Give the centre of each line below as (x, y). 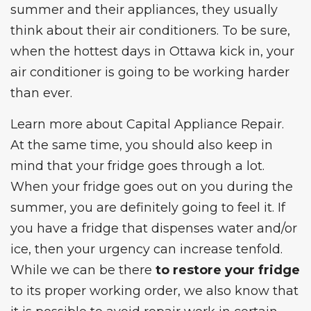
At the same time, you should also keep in (142, 145)
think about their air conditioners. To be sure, (150, 31)
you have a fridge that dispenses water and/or (154, 229)
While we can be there (83, 270)
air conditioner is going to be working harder (150, 73)
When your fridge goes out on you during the (152, 187)
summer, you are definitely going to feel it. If (148, 208)
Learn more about (68, 125)
